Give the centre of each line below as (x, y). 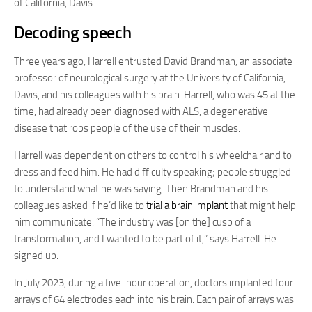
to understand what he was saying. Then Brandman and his (141, 189)
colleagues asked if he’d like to (80, 205)
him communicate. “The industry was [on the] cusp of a (132, 222)
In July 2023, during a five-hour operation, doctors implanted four (154, 283)
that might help (262, 205)
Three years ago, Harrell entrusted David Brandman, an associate (153, 61)
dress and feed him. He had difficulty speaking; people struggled (153, 172)
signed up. (36, 256)
